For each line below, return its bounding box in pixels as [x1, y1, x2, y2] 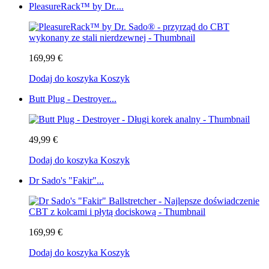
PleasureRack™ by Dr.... [29, 1, 124, 12]
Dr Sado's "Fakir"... [29, 175, 104, 186]
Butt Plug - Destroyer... [29, 94, 116, 104]
